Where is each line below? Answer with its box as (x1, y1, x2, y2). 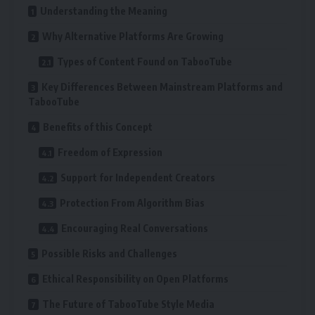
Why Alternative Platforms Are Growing (42, 30, 224, 42)
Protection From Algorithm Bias (60, 196, 205, 209)
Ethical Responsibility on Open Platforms (42, 272, 229, 285)
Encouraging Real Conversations (61, 221, 208, 234)
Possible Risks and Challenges (41, 247, 177, 259)
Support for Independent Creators (60, 171, 215, 184)
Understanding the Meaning (40, 4, 167, 17)
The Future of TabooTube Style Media (42, 297, 214, 310)
